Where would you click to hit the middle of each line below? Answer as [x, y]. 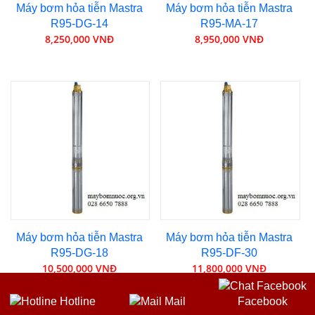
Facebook [262, 301]
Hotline [76, 301]
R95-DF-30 [230, 253]
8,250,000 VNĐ [79, 39]
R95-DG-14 [79, 23]
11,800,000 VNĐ [230, 269]
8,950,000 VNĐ [230, 39]
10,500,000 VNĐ [79, 269]
